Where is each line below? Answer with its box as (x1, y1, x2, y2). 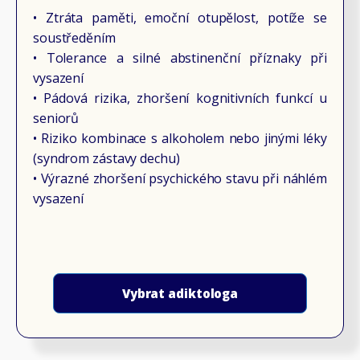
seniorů (32, 108, 80, 127)
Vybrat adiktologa (121, 284, 239, 301)
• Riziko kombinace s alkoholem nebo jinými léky (32, 129, 328, 147)
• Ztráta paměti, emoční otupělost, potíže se (32, 8, 328, 27)
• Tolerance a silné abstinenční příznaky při (32, 48, 328, 67)
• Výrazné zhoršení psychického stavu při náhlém (32, 169, 328, 187)
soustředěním (32, 28, 116, 47)
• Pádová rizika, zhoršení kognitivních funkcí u (32, 88, 328, 107)
